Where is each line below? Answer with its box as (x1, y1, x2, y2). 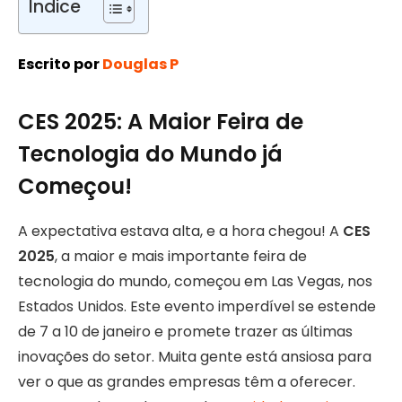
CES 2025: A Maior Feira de (18, 107, 303, 137)
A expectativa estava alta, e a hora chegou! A (18, 221, 343, 242)
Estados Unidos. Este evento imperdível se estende (18, 296, 376, 318)
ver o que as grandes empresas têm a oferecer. (18, 371, 355, 393)
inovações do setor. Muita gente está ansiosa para (18, 346, 371, 368)
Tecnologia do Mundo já (18, 139, 283, 170)
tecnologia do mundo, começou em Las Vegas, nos (18, 271, 372, 293)
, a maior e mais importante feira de (55, 246, 307, 267)
